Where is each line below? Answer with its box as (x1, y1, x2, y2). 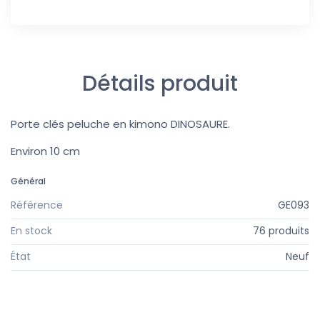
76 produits (253, 224, 309, 239)
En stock (11, 224, 52, 239)
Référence (11, 197, 63, 212)
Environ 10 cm (11, 143, 80, 159)
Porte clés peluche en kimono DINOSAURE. (11, 116, 230, 131)
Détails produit (82, 68, 238, 99)
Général (11, 174, 46, 187)
